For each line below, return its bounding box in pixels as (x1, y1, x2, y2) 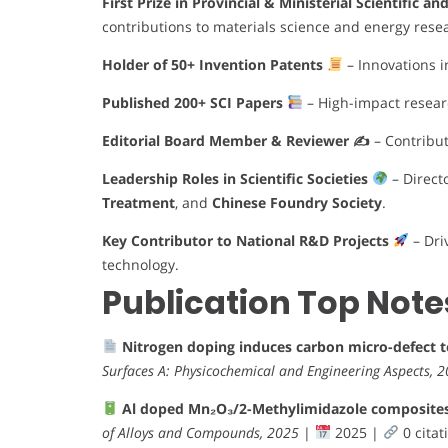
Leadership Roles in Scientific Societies (102, 168, 372, 188)
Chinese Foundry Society (212, 192, 382, 212)
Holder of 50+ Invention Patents (102, 54, 327, 74)
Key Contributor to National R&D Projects (102, 230, 393, 250)
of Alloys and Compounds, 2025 (102, 422, 299, 442)
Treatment (102, 192, 175, 212)
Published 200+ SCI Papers (102, 92, 287, 112)
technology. (102, 254, 179, 274)
